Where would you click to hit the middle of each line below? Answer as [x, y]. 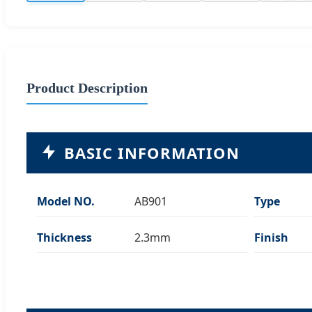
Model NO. [66, 201]
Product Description [87, 87]
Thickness [64, 237]
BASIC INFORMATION [152, 152]
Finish [271, 237]
